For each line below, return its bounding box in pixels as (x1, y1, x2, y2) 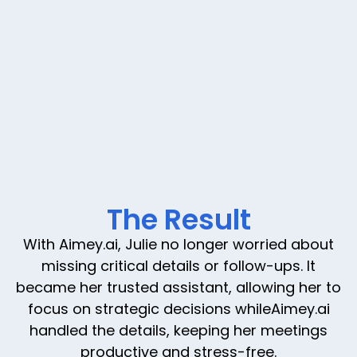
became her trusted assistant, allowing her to (16, 277, 341, 297)
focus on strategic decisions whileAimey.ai (27, 298, 330, 319)
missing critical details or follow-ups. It (41, 255, 316, 276)
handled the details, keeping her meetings (29, 320, 328, 340)
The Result (106, 199, 251, 239)
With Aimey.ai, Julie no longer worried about (23, 233, 334, 254)
